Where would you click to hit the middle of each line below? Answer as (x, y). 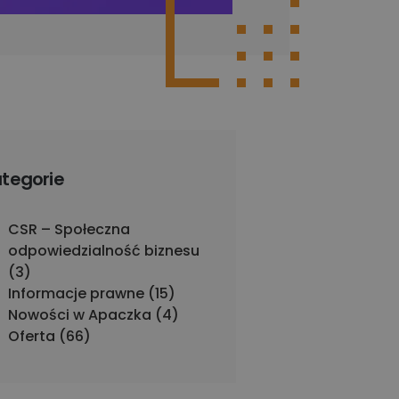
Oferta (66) (49, 336)
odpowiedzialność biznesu (104, 251)
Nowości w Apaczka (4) (94, 315)
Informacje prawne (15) (92, 293)
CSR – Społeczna (69, 229)
